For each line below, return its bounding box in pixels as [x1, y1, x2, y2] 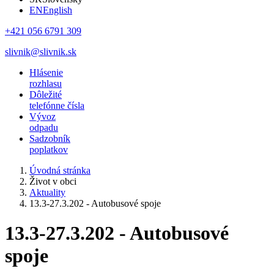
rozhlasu [29, 78, 62, 89]
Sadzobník [29, 133, 70, 144]
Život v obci [29, 176, 76, 187]
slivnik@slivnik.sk [5, 46, 76, 57]
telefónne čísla [29, 100, 84, 111]
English [43, 5, 72, 15]
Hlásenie [29, 67, 63, 78]
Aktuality [29, 187, 65, 198]
